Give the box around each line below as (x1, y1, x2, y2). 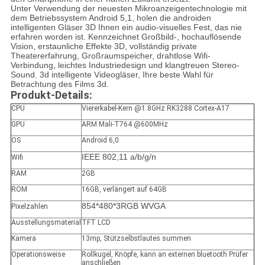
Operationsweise (11, 250, 65, 259)
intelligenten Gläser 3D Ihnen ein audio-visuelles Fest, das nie (10, 22, 242, 33)
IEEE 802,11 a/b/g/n (81, 152, 156, 162)
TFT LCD (81, 218, 111, 227)
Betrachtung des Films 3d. (10, 79, 109, 89)
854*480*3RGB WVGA (81, 201, 166, 211)
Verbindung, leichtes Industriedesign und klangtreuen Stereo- (10, 60, 240, 70)
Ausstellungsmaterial (11, 218, 81, 227)
